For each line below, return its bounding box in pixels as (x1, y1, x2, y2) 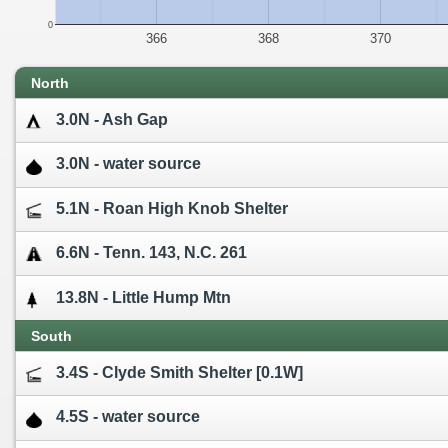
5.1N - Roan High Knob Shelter (56, 199, 288, 217)
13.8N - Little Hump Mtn (56, 288, 231, 306)
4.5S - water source (56, 408, 200, 426)
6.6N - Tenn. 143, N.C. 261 (56, 244, 247, 262)
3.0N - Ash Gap (56, 111, 168, 129)
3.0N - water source (56, 155, 201, 173)
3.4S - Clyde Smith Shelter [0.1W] (56, 363, 303, 381)
